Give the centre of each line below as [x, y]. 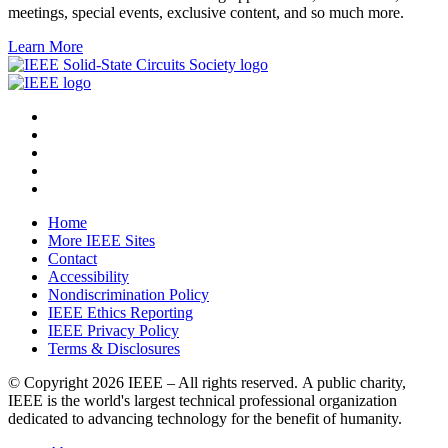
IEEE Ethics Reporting [120, 312]
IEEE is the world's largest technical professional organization [202, 400]
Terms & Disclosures [114, 348]
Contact [72, 258]
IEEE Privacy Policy [113, 330]
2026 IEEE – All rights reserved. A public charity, [249, 382]
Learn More [45, 46]
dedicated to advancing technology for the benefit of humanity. [205, 418]
